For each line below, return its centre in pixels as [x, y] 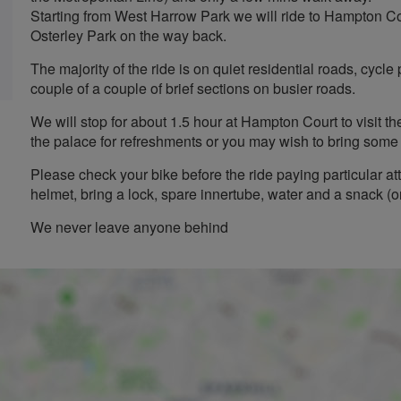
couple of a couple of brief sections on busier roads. [193, 88]
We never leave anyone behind [129, 227]
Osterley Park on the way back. [128, 35]
